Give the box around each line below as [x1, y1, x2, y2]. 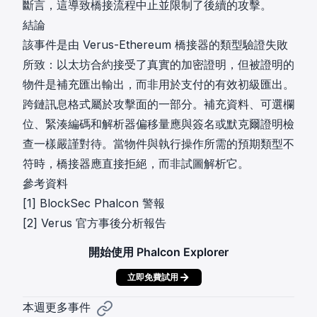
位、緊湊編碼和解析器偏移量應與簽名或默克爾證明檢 [23, 117, 294, 131]
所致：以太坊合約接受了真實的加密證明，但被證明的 [23, 57, 294, 71]
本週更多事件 [23, 300, 91, 314]
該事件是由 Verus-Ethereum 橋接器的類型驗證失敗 [23, 38, 288, 52]
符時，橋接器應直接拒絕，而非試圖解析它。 [23, 156, 249, 171]
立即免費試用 [127, 272, 178, 282]
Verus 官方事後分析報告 [41, 216, 166, 230]
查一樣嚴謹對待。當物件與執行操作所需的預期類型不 [23, 137, 294, 151]
